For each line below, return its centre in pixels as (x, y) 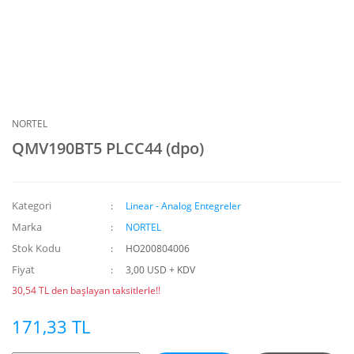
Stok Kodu (36, 248)
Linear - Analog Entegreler (184, 206)
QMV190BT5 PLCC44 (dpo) (108, 148)
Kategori (32, 205)
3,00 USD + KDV (161, 270)
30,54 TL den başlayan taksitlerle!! (86, 290)
